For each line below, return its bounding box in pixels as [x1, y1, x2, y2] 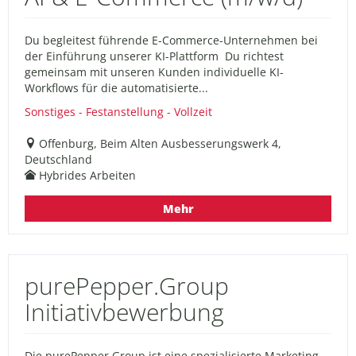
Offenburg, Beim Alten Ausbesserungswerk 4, [39, 135, 281, 151]
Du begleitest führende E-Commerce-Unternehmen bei [25, 32, 318, 48]
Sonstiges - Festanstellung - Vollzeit [25, 103, 212, 119]
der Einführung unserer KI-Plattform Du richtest [25, 48, 284, 64]
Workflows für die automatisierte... [25, 79, 208, 95]
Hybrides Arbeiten [39, 167, 136, 183]
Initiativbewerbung [25, 295, 224, 328]
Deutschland [25, 151, 92, 167]
